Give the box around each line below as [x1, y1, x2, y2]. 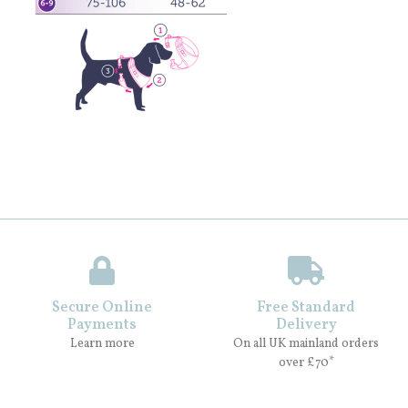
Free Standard [257, 298, 355, 319]
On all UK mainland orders [233, 335, 379, 353]
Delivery [275, 315, 337, 336]
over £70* [278, 354, 334, 372]
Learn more [69, 335, 135, 353]
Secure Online [52, 298, 152, 319]
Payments [67, 315, 137, 336]
